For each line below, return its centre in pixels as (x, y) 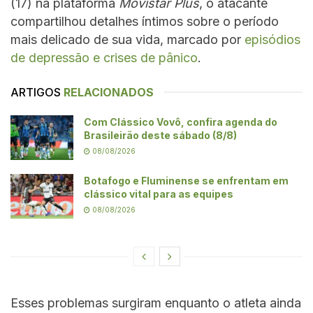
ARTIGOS (36, 92)
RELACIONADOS (109, 92)
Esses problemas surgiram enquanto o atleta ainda (156, 303)
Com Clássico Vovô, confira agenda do (181, 122)
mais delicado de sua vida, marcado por (128, 39)
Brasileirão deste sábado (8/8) (160, 135)
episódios (272, 39)
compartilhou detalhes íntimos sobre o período (145, 21)
